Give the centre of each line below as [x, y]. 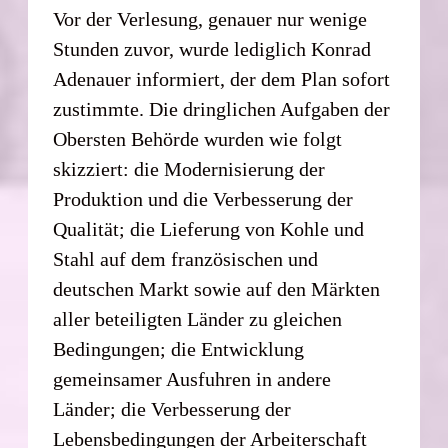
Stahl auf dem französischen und [186, 258]
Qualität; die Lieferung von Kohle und [209, 228]
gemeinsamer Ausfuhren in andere [192, 378]
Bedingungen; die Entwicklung [179, 348]
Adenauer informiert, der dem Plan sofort [222, 78]
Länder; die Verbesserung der [172, 408]
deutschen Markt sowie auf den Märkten [217, 288]
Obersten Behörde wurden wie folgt [198, 138]
